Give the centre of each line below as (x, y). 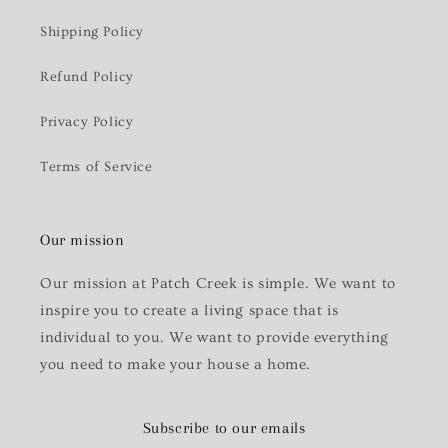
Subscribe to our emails (224, 428)
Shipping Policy (92, 32)
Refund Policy (87, 77)
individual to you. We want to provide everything (214, 337)
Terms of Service (96, 167)
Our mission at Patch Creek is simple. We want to (218, 283)
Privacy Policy (87, 122)
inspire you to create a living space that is (189, 310)
